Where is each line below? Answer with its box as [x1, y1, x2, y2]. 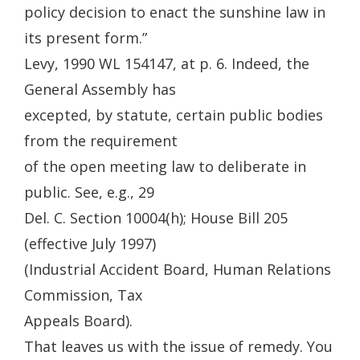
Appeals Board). [24, 311, 133, 330]
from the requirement [24, 131, 178, 150]
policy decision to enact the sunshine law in [24, 2, 325, 22]
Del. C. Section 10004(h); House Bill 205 [24, 208, 288, 227]
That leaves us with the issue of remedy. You [24, 337, 333, 356]
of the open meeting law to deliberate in [24, 157, 306, 176]
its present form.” [24, 28, 147, 47]
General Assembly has [24, 80, 176, 99]
